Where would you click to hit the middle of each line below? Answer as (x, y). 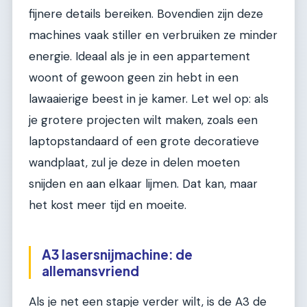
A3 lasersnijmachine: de (117, 254)
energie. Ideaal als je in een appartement (139, 56)
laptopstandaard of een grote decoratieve (144, 141)
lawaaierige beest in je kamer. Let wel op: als (149, 98)
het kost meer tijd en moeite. (108, 205)
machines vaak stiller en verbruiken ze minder (153, 35)
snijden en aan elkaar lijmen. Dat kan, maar (143, 183)
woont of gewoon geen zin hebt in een (134, 77)
